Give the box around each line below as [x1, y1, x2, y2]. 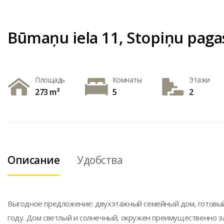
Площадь [35, 74, 65, 84]
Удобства [77, 153, 122, 167]
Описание [7, 153, 59, 167]
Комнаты [112, 74, 141, 84]
